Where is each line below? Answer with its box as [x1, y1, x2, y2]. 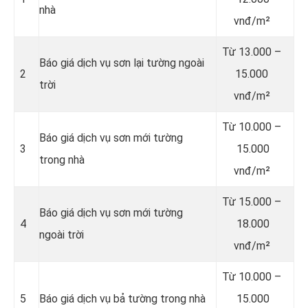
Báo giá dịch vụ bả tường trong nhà [39, 291, 206, 305]
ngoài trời [39, 228, 84, 241]
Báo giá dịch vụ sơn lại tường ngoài [39, 56, 204, 69]
